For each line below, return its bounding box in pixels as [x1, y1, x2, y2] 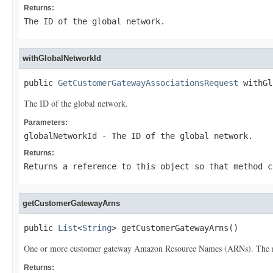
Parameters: [24, 118, 68, 127]
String [82, 223, 112, 233]
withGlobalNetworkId [23, 54, 101, 63]
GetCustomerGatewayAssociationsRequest [58, 78, 238, 88]
